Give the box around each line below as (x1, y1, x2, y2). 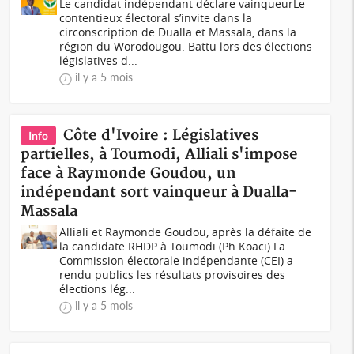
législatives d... (59, 53, 138, 68)
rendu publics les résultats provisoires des (59, 267, 286, 282)
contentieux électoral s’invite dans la (59, 10, 253, 25)
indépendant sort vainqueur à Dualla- (21, 183, 298, 201)
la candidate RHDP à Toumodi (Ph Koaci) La (59, 239, 286, 254)
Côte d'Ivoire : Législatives (63, 126, 259, 145)
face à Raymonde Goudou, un (21, 164, 237, 183)
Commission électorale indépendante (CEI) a (59, 253, 294, 268)
